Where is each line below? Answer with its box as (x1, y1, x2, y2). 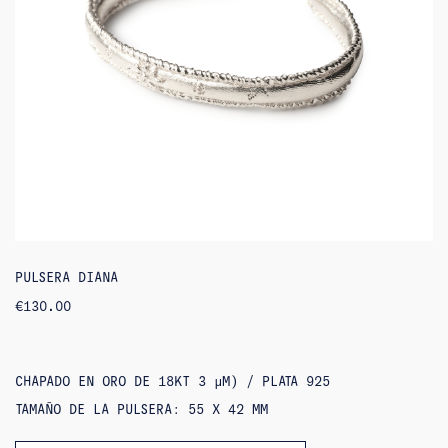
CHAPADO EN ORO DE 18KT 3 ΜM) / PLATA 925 (15, 373, 330, 389)
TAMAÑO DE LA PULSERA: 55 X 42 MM (15, 401, 268, 417)
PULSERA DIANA (15, 269, 118, 285)
